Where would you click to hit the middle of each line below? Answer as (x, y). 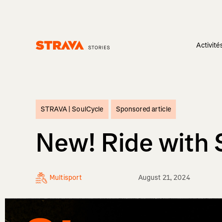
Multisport (66, 178)
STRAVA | (56, 110)
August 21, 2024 (164, 178)
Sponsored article (143, 110)
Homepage (52, 55)
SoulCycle (88, 110)
